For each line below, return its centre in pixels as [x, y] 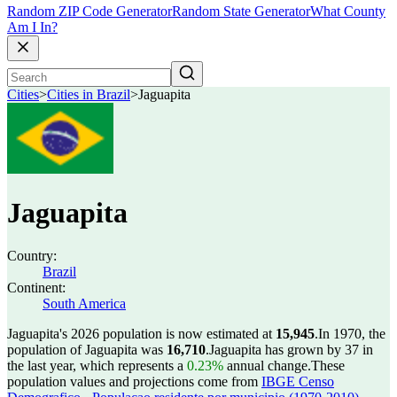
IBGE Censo [298, 381]
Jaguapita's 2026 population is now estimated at [141, 334]
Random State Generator [241, 12]
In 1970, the [352, 334]
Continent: [36, 288]
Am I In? [32, 27]
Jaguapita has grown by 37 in [291, 350]
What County [348, 12]
